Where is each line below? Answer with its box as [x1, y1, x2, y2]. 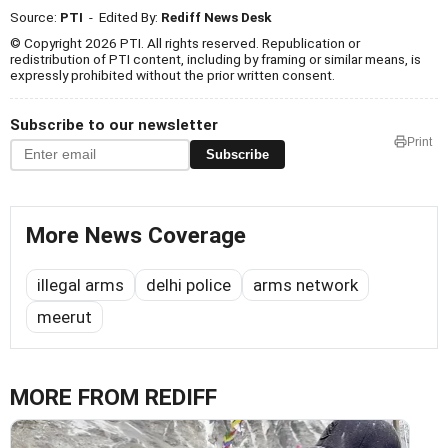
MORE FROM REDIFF [10, 383, 217, 411]
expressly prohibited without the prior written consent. [10, 66, 335, 83]
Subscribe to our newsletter [10, 115, 218, 134]
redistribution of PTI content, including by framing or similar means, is [10, 50, 421, 67]
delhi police [146, 274, 231, 295]
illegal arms [37, 274, 124, 295]
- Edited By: [83, 8, 161, 25]
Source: [10, 8, 60, 25]
